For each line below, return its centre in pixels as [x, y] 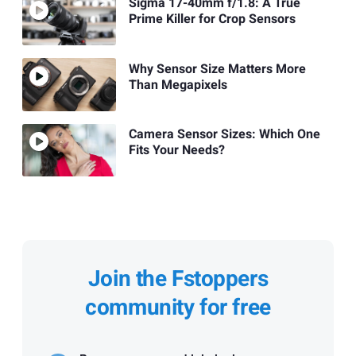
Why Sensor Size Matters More [217, 69]
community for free [178, 308]
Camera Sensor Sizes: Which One [224, 134]
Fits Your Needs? [176, 150]
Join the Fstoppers [178, 279]
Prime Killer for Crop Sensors [212, 19]
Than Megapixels [178, 85]
